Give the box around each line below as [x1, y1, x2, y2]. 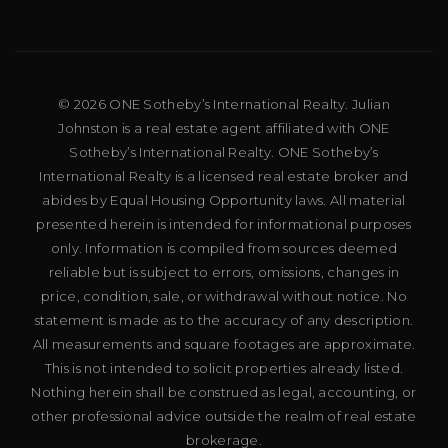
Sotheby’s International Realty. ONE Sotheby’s [69, 143, 379, 160]
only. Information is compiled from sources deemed [50, 239, 398, 256]
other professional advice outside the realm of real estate [31, 407, 417, 424]
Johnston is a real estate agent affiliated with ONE [58, 119, 390, 136]
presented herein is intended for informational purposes [36, 215, 412, 232]
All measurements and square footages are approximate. [32, 335, 416, 352]
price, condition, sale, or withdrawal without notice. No [41, 287, 407, 304]
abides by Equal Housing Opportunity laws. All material [42, 191, 406, 208]
